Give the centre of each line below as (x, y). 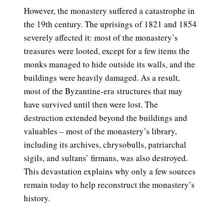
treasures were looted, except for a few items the (107, 51)
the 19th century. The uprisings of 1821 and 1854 (110, 24)
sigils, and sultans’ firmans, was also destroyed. (106, 158)
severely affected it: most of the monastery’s (101, 38)
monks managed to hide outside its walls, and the (110, 64)
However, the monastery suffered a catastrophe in (109, 11)
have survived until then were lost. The (91, 105)
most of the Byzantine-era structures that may (103, 91)
